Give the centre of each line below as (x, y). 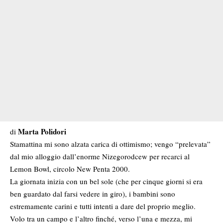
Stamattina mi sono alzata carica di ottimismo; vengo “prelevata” (110, 144)
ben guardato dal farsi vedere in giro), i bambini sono (93, 194)
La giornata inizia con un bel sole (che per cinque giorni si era (106, 181)
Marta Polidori (42, 132)
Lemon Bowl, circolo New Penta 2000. (70, 169)
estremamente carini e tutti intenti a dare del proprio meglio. (103, 206)
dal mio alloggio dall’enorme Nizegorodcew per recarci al (100, 157)
